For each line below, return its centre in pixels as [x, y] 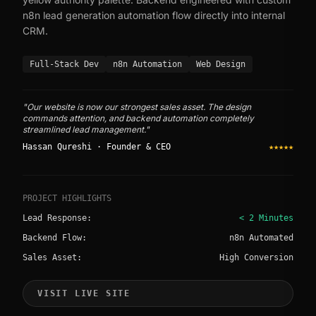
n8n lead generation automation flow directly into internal [154, 16]
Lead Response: [57, 218]
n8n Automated [261, 238]
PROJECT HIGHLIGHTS [67, 199]
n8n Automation [147, 65]
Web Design [221, 65]
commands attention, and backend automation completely [138, 119]
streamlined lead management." [86, 130]
